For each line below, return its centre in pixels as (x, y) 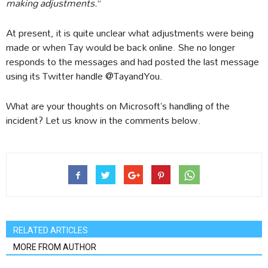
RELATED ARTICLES (51, 230)
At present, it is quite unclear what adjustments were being (130, 32)
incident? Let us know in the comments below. (103, 120)
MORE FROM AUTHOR (55, 247)
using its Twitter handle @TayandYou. (84, 75)
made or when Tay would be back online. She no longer (121, 47)
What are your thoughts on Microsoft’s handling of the (118, 105)
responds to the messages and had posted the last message (133, 61)
